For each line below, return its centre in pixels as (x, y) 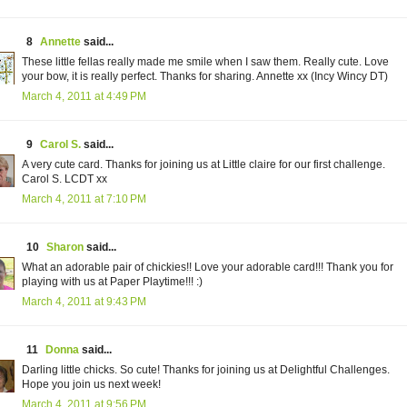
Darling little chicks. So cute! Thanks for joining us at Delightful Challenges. (206, 370)
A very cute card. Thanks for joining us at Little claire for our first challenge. (203, 165)
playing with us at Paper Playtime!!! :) (112, 282)
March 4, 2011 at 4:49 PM (84, 97)
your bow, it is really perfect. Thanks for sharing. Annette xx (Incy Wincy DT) (205, 77)
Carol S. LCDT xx (65, 179)
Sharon (65, 248)
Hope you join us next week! (91, 385)
